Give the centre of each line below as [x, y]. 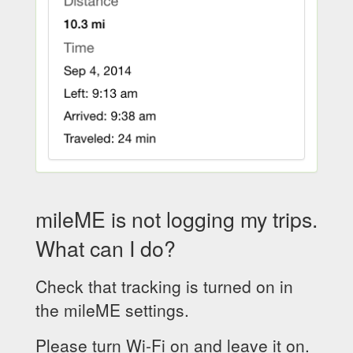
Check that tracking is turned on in [164, 286]
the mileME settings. [112, 310]
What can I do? [106, 248]
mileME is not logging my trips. [176, 219]
